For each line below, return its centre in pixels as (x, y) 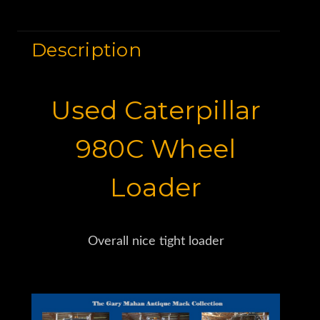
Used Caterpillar (156, 110)
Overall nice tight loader (156, 241)
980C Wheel (156, 148)
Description (86, 50)
